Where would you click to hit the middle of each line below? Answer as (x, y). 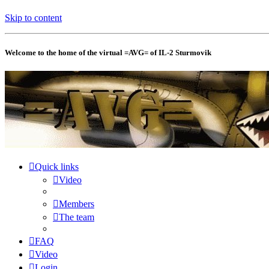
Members (77, 204)
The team (77, 217)
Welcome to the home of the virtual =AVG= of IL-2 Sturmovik (108, 52)
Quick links (57, 166)
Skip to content (33, 18)
